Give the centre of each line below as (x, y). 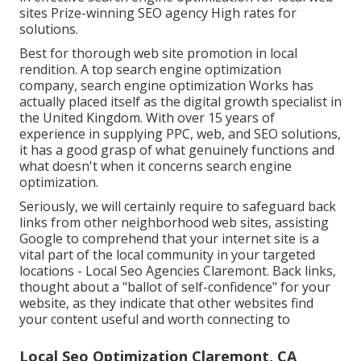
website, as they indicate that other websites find (166, 303)
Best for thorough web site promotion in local (158, 54)
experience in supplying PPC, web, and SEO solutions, (180, 134)
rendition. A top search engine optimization (150, 70)
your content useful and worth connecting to (155, 320)
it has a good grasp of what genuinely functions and (177, 150)
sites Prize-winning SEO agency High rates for (158, 13)
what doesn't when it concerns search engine (156, 166)
